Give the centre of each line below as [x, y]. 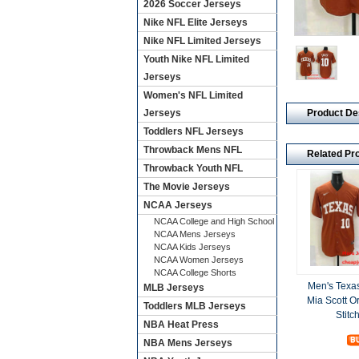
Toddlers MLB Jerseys [194, 306]
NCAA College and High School [214, 221]
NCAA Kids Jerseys [192, 247]
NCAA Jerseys [177, 205]
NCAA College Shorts [195, 272]
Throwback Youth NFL [193, 168]
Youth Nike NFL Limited [196, 59]
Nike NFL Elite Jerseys [195, 22]
